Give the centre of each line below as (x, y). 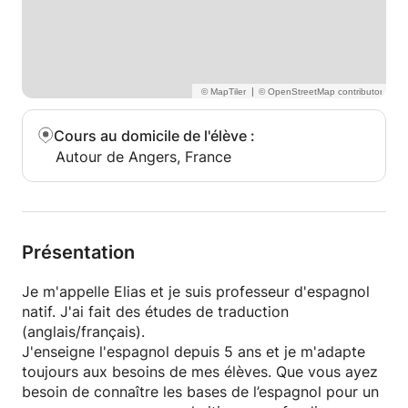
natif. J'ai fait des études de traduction (155, 311)
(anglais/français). (83, 331)
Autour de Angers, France (143, 157)
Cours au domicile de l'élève (150, 136)
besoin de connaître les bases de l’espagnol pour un (200, 392)
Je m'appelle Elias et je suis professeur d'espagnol (196, 291)
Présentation (78, 252)
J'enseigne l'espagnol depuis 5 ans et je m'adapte (194, 352)
